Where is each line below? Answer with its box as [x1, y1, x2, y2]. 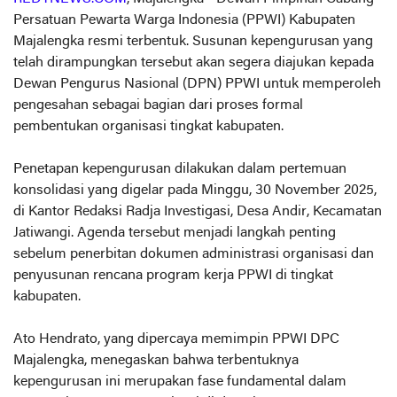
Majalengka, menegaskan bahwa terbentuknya [13, 353, 299, 368]
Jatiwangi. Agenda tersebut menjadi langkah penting [13, 225, 336, 240]
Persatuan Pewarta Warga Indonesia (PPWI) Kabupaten [13, 12, 355, 27]
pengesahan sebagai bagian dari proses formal [13, 97, 303, 113]
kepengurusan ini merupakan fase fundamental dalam [13, 374, 346, 389]
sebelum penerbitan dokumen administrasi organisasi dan [13, 246, 374, 261]
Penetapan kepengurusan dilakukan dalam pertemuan [13, 161, 346, 176]
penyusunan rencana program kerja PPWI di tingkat [13, 268, 333, 283]
